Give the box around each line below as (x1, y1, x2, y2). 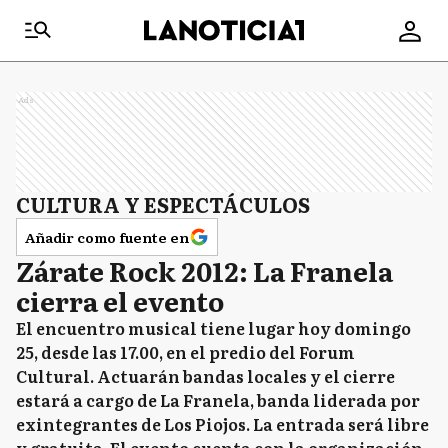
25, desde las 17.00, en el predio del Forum (16, 340, 355, 364)
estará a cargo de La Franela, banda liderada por (16, 388, 420, 412)
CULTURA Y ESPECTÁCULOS (16, 189, 310, 219)
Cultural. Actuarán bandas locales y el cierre (16, 364, 395, 388)
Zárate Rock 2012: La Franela (16, 251, 393, 290)
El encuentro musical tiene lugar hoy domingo (16, 316, 411, 340)
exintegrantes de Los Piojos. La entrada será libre (16, 412, 429, 436)
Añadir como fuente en (25, 227, 189, 247)
